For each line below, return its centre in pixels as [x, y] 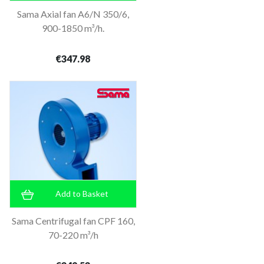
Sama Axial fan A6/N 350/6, [73, 14]
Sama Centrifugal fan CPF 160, [73, 220]
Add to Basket [82, 193]
